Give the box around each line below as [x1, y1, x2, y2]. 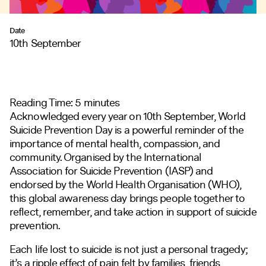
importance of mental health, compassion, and [9, 135, 220, 151]
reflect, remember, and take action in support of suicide [9, 204, 256, 220]
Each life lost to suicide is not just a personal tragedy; [9, 241, 248, 257]
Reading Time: [9, 94, 75, 110]
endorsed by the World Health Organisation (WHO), [9, 176, 241, 192]
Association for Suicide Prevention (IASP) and [9, 163, 213, 179]
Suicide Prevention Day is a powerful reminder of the [9, 122, 244, 138]
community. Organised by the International [9, 149, 202, 165]
